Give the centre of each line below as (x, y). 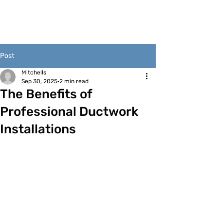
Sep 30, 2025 (39, 81)
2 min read (74, 81)
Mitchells (34, 73)
